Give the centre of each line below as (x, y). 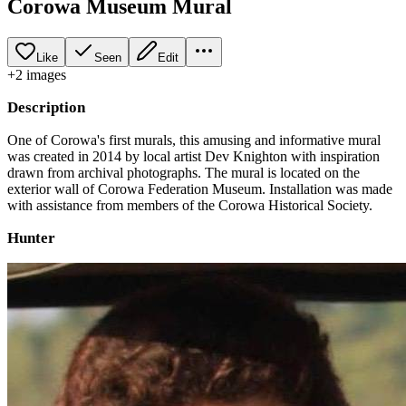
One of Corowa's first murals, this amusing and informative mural (194, 140)
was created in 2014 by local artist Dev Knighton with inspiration (193, 156)
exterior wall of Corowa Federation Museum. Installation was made (200, 188)
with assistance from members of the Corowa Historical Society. (190, 205)
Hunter (31, 237)
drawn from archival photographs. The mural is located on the (184, 172)
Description (46, 107)
